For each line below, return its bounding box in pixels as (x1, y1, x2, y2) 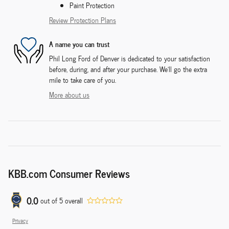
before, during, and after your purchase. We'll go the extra (49, 63, 207, 76)
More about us (49, 89, 89, 101)
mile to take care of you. (49, 74, 116, 86)
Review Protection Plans (49, 14, 116, 27)
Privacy (12, 216, 28, 225)
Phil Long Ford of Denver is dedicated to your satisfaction (49, 53, 210, 65)
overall (63, 194, 83, 207)
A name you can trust (49, 37, 109, 50)
